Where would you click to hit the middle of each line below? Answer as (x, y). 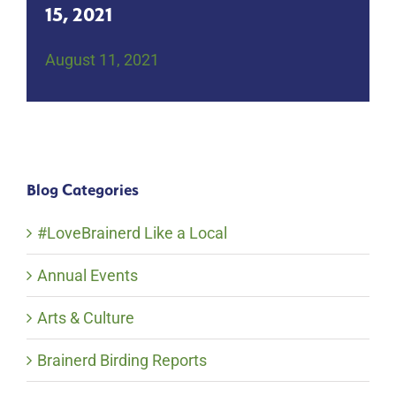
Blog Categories (82, 190)
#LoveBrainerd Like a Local (132, 233)
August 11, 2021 (103, 60)
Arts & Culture (85, 318)
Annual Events (87, 276)
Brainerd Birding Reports (122, 361)
